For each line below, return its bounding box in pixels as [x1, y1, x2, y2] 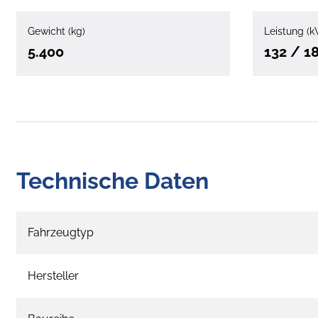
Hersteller [28, 268, 79, 283]
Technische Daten [16, 167, 209, 194]
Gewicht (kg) [28, 25, 85, 37]
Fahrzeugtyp [28, 225, 94, 239]
